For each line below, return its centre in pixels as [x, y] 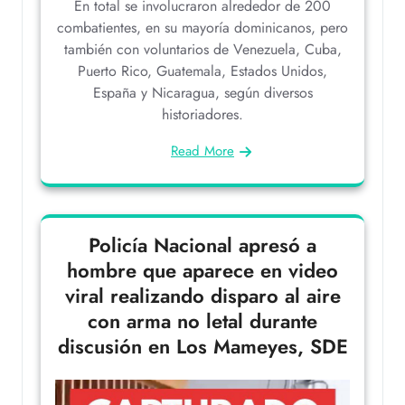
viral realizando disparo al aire [202, 295]
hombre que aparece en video [202, 270]
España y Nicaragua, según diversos [202, 92]
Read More [202, 151]
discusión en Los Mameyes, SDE [202, 346]
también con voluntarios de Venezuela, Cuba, [202, 49]
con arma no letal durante [202, 320]
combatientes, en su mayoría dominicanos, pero [202, 27]
